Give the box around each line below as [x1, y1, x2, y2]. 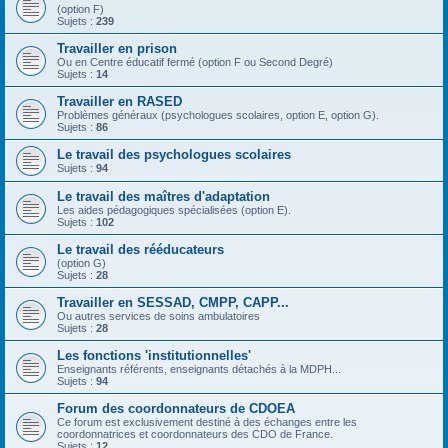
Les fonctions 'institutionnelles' [57, 348, 251, 363]
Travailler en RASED [57, 94, 182, 109]
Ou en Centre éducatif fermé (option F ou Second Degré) [57, 56, 333, 68]
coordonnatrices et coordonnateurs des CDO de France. [57, 428, 333, 440]
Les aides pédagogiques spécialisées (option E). [57, 204, 291, 216]
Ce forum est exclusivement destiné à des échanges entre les [57, 416, 357, 428]
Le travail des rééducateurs [57, 242, 224, 257]
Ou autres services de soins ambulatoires [57, 310, 260, 322]
